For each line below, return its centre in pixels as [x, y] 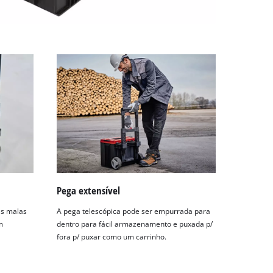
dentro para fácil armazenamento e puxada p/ [135, 224]
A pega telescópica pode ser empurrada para [134, 211]
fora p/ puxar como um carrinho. [112, 236]
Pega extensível [89, 190]
